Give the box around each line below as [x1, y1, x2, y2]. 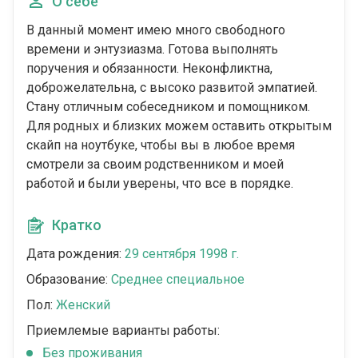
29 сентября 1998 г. [125, 246, 239, 262]
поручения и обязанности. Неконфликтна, [26, 61, 272, 77]
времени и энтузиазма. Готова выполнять [26, 42, 278, 58]
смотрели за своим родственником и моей [26, 157, 284, 173]
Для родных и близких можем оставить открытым [26, 118, 332, 134]
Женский [56, 297, 110, 313]
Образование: [26, 272, 111, 288]
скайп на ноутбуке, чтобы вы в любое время [26, 137, 295, 153]
